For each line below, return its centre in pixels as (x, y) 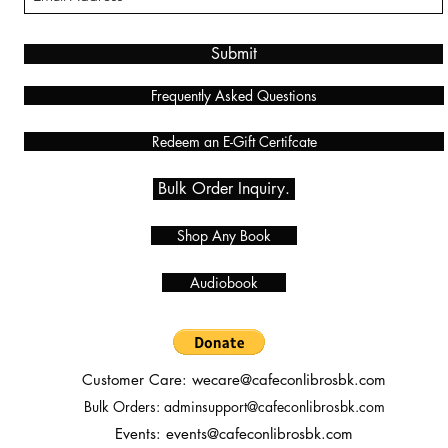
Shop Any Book (224, 236)
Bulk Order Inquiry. (224, 189)
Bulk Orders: (123, 407)
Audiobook (224, 283)
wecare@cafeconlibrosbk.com (289, 380)
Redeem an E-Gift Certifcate (234, 142)
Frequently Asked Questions (234, 96)
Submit (233, 54)
